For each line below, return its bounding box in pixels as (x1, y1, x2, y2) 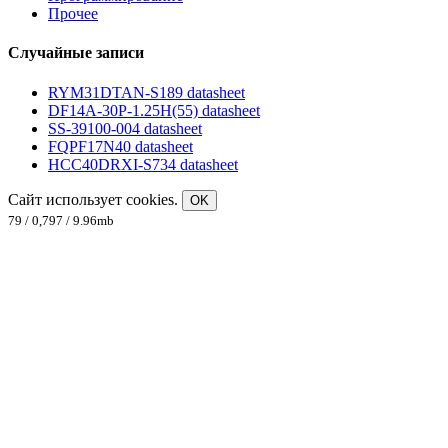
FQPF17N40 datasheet (48, 137, 193, 155)
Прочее (48, 5, 98, 23)
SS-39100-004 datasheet (48, 119, 202, 137)
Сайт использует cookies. (8, 190, 182, 208)
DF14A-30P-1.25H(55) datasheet (48, 101, 260, 119)
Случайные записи (8, 44, 144, 62)
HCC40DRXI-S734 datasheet (48, 155, 238, 173)
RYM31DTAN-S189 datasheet (48, 83, 245, 101)
